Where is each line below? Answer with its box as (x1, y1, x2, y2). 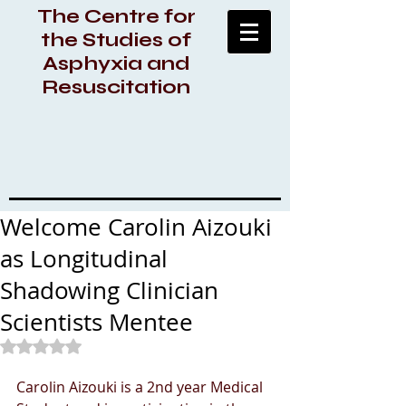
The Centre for (36, 5, 196, 28)
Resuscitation (42, 75, 190, 99)
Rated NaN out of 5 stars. (40, 338, 188, 351)
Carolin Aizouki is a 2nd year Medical (16, 377, 266, 397)
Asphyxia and (42, 52, 190, 75)
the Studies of (41, 28, 191, 52)
